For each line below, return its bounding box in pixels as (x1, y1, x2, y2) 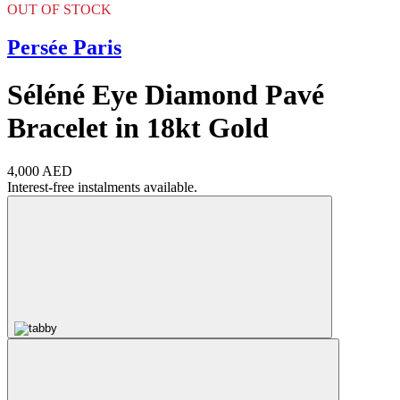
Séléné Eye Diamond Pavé (7, 79, 324, 111)
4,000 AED (7, 163, 72, 179)
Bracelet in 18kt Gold (7, 112, 269, 144)
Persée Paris (7, 35, 121, 59)
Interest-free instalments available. (7, 179, 197, 196)
